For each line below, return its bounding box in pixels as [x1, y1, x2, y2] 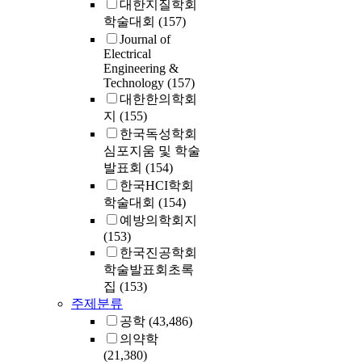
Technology [103, 76, 167, 90]
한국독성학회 [120, 127, 197, 141]
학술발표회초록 [103, 263, 194, 277]
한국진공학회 [120, 246, 197, 260]
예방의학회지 [120, 213, 197, 228]
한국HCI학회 [120, 179, 194, 193]
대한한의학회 [120, 92, 197, 107]
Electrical [103, 47, 151, 61]
